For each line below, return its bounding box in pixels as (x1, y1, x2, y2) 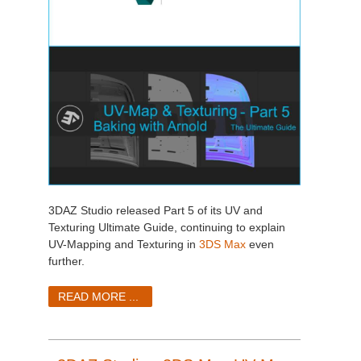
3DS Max (199, 237, 246, 251)
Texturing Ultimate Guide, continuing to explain (48, 220, 285, 234)
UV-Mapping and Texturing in (48, 237, 199, 251)
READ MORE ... (58, 289, 139, 303)
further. (48, 254, 85, 268)
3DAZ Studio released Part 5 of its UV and (48, 203, 263, 217)
